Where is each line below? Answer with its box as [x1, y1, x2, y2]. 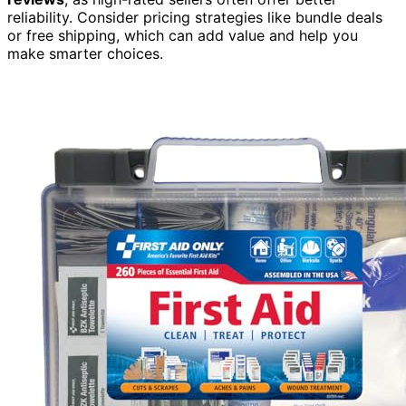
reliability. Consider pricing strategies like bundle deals [7, 7, 382, 26]
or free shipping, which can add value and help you [7, 25, 358, 44]
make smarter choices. [7, 43, 163, 63]
